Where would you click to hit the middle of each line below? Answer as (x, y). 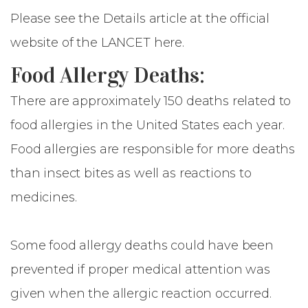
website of (42, 43)
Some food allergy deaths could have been (142, 245)
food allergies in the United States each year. (148, 125)
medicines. (44, 197)
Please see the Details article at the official (140, 19)
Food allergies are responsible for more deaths (153, 149)
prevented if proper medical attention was (140, 269)
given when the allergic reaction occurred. (141, 294)
